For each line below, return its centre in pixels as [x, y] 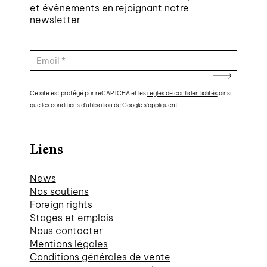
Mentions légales [69, 244]
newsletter [55, 20]
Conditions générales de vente [100, 257]
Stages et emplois [71, 218]
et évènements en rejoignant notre [109, 8]
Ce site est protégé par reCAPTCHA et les [88, 94]
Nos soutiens [59, 191]
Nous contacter [66, 231]
